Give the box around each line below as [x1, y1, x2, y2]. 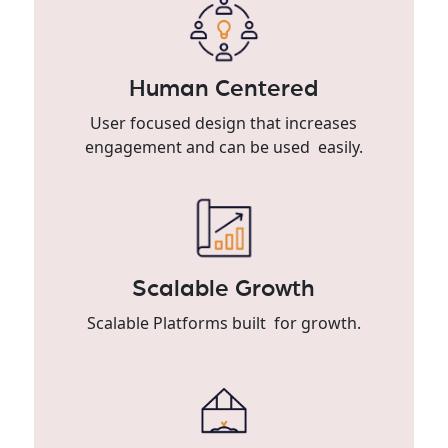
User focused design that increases [90, 111, 358, 134]
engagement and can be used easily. [84, 135, 363, 158]
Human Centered [129, 76, 319, 101]
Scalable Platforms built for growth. [86, 311, 361, 334]
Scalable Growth [132, 276, 316, 301]
